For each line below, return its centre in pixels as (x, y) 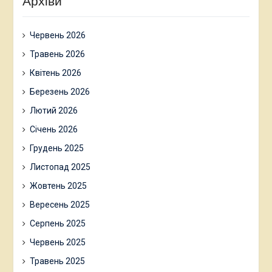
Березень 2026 (59, 91)
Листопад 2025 (60, 167)
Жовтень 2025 (58, 185)
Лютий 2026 (53, 110)
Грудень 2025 (56, 148)
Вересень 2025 (59, 204)
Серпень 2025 (57, 223)
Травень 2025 (57, 261)
